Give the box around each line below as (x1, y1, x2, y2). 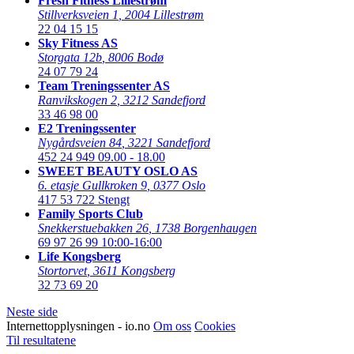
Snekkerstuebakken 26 (38, 220, 149, 235)
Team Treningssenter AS (38, 78, 170, 92)
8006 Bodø (108, 50, 164, 64)
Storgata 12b (38, 50, 102, 64)
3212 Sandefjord (123, 92, 205, 107)
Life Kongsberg (38, 249, 121, 263)
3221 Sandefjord (128, 135, 210, 149)
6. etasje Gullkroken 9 (38, 178, 147, 192)
